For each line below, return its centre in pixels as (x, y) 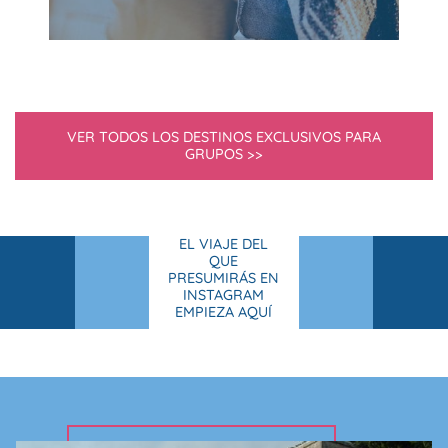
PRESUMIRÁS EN (224, 278)
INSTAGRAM (224, 295)
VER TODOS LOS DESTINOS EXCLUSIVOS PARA (224, 137)
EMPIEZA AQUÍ (224, 312)
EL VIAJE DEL (224, 244)
